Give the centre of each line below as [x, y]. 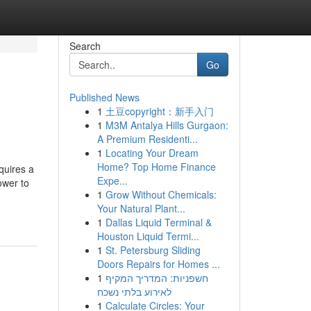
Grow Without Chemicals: [161, 194]
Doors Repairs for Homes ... [158, 264]
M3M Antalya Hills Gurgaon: [167, 125]
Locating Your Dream [152, 153]
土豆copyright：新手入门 [159, 111]
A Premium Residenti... [147, 139]
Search [85, 46]
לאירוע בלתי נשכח [134, 292]
